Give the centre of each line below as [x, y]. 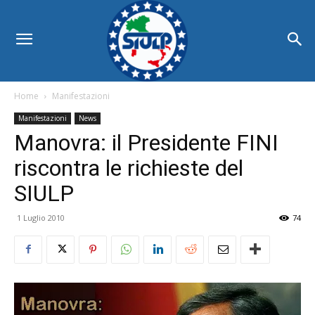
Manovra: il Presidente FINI [146, 142]
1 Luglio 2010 [41, 217]
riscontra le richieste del [129, 168]
